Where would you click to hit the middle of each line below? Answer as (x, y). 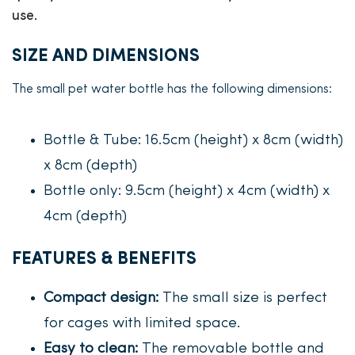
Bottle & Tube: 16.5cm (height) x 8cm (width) (193, 141)
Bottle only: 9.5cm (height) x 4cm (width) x (187, 191)
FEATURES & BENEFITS (104, 260)
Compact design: (101, 298)
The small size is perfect (243, 298)
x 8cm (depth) (90, 166)
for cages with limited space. (142, 324)
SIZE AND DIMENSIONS (106, 57)
